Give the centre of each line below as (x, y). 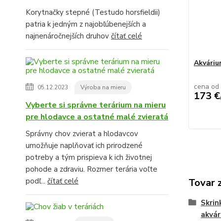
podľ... (37, 181)
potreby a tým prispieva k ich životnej (89, 157)
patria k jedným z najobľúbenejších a (86, 24)
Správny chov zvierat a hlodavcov (82, 133)
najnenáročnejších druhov (68, 36)
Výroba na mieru (103, 87)
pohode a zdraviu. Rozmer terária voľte (92, 169)
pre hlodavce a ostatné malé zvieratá (97, 117)
